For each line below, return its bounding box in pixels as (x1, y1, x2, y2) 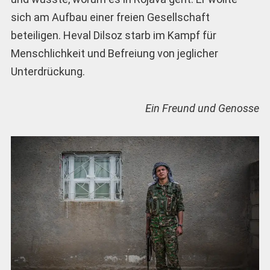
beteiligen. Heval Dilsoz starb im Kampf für (10, 29, 216, 42)
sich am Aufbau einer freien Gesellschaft (10, 11, 210, 24)
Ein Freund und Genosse (145, 102, 260, 115)
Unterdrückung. (10, 65, 85, 78)
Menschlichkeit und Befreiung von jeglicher (10, 47, 218, 60)
